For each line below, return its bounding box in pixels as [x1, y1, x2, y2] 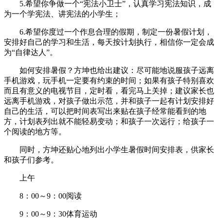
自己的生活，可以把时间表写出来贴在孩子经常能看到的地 [4, 107, 206, 116]
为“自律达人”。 [4, 48, 57, 57]
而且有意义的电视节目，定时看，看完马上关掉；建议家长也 [4, 87, 214, 95]
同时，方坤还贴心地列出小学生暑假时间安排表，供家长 [4, 145, 214, 154]
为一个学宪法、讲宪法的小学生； [4, 10, 121, 18]
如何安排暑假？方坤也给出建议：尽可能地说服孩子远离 [4, 66, 214, 75]
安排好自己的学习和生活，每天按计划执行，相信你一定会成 [4, 38, 214, 47]
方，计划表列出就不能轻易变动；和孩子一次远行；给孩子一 [4, 117, 214, 126]
